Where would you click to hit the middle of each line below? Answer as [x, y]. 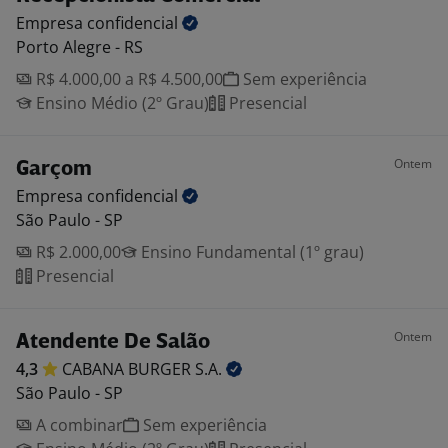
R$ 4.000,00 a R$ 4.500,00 [127, 79]
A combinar [77, 425]
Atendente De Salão [113, 342]
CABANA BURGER [128, 369]
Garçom [54, 169]
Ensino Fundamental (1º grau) [250, 252]
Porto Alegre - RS [79, 47]
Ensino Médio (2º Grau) [120, 103]
